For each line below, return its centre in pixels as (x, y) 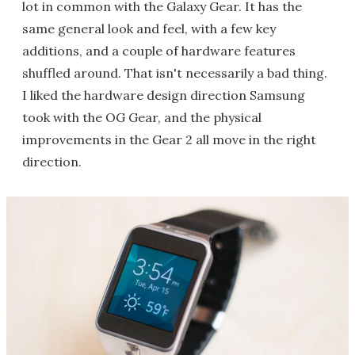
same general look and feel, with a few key (149, 29)
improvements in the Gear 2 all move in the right (169, 140)
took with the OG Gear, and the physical (142, 118)
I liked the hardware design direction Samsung (164, 95)
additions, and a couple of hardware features (159, 51)
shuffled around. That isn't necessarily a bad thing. (175, 73)
